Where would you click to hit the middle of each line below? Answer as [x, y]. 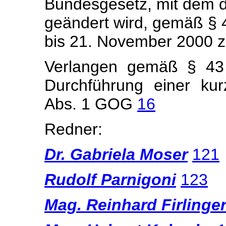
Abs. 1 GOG [91, 104]
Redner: [73, 129]
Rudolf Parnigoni [110, 180]
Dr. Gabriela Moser [116, 154]
